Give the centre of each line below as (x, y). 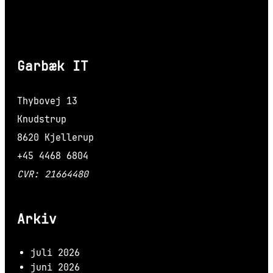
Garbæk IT (53, 66)
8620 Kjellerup (55, 138)
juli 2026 (55, 253)
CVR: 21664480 (53, 175)
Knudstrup (42, 120)
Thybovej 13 (47, 101)
